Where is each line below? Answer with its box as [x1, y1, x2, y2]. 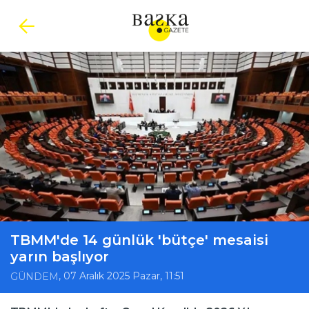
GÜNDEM [10, 270, 59, 283]
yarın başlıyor [10, 248, 109, 266]
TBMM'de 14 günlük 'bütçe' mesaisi [10, 232, 268, 249]
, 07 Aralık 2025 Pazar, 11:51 [59, 269, 184, 282]
